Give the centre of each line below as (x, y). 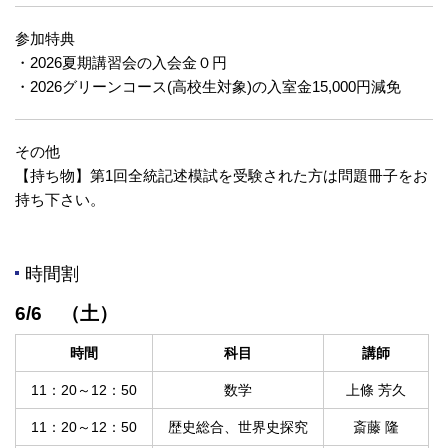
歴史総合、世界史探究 (238, 427)
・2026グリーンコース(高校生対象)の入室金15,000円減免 (208, 87)
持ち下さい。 (60, 200)
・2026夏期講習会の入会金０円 (121, 63)
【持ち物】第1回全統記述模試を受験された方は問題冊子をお (221, 176)
